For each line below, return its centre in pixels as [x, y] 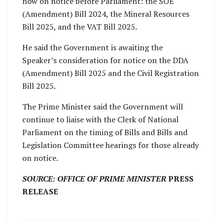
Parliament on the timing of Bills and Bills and [105, 132]
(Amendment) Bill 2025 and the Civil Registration [110, 73]
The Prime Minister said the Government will [103, 107]
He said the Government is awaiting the [92, 48]
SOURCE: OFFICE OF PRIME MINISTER [94, 179]
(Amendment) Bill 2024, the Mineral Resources [106, 14]
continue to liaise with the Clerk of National [100, 120]
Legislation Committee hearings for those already [110, 145]
